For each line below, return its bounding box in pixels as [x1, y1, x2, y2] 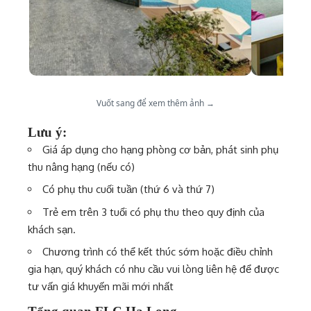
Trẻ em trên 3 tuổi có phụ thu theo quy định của [42, 205, 264, 219]
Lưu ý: [28, 124, 67, 140]
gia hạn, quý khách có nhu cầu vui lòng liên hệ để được [28, 262, 279, 276]
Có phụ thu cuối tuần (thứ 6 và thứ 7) [42, 183, 215, 196]
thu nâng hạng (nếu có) [28, 160, 135, 174]
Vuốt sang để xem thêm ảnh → [96, 96, 215, 109]
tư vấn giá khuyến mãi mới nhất [28, 280, 174, 293]
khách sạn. [28, 222, 76, 236]
